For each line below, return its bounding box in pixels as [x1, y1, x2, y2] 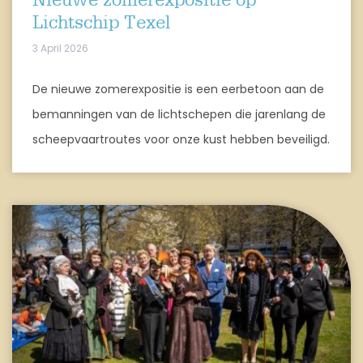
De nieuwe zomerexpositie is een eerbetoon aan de [32, 80, 324, 97]
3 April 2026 [32, 41, 88, 55]
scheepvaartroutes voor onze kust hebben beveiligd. [32, 130, 330, 147]
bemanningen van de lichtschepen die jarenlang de [32, 105, 326, 122]
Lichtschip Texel [32, 15, 170, 32]
